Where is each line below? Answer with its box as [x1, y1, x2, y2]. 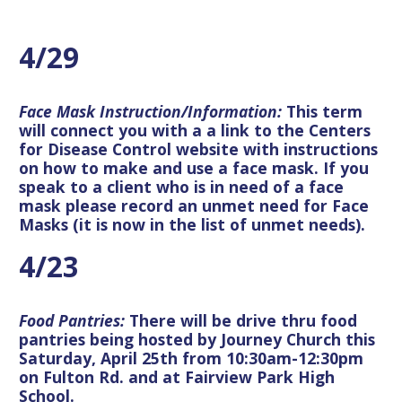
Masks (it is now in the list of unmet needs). [19, 213, 365, 235]
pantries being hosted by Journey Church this [19, 328, 375, 350]
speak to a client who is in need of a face [19, 175, 344, 197]
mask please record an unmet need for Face [19, 194, 369, 216]
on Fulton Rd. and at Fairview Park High [19, 365, 335, 388]
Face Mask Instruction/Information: [19, 100, 286, 122]
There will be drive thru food [129, 309, 357, 331]
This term [286, 100, 363, 122]
